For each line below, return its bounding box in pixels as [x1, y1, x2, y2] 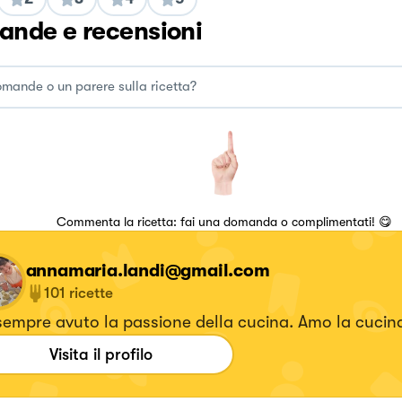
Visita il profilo [49, 345, 153, 363]
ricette [68, 284, 113, 301]
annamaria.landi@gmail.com [25, 259, 270, 281]
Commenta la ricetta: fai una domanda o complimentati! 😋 [56, 214, 392, 229]
